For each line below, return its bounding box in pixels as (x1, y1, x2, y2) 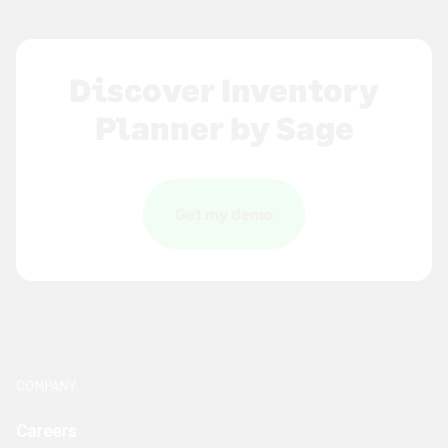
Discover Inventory (69, 69, 379, 109)
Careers (16, 418, 76, 441)
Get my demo (175, 203, 273, 223)
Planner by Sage (94, 107, 354, 147)
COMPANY (16, 377, 76, 394)
